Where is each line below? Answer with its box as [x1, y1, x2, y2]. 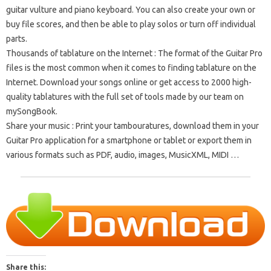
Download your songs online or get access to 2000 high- [40, 77, 252, 88]
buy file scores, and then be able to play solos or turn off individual [6, 19, 256, 30]
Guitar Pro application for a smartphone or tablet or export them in [6, 135, 252, 146]
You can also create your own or [135, 5, 255, 15]
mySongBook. [6, 106, 57, 117]
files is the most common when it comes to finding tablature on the [6, 63, 256, 73]
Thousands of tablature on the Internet [6, 48, 152, 59]
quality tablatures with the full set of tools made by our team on [6, 92, 244, 102]
